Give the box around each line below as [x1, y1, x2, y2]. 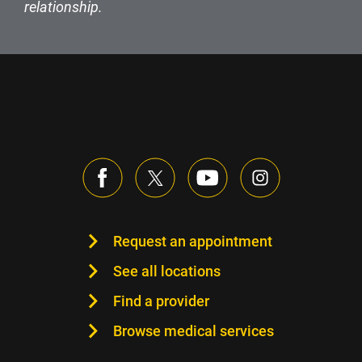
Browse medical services [112, 322, 274, 340]
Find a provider [112, 293, 209, 310]
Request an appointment [112, 233, 272, 250]
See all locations [112, 263, 221, 280]
